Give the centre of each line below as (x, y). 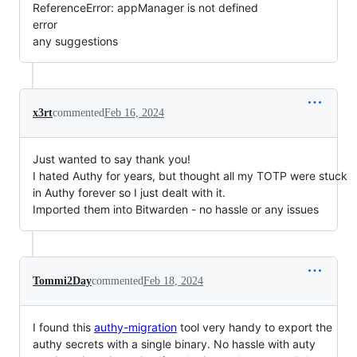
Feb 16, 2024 (134, 112)
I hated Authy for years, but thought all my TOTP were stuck (190, 175)
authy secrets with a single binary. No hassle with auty (174, 343)
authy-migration (135, 327)
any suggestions (75, 41)
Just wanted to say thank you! (112, 159)
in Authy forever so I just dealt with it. (129, 192)
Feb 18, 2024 (173, 280)
